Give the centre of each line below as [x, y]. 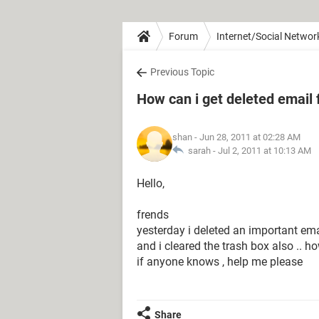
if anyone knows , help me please [220, 262]
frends [153, 215]
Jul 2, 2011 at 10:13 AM [265, 151]
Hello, [151, 183]
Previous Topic [182, 72]
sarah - [201, 151]
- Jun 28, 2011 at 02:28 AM [246, 137]
